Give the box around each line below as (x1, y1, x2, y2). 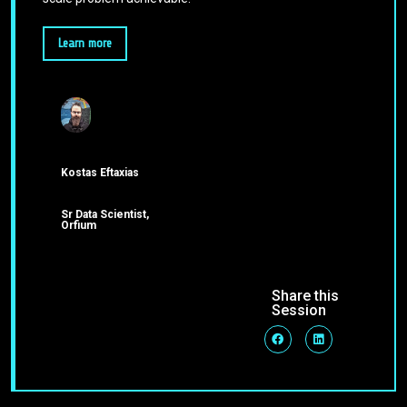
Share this (271, 287, 339, 305)
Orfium (61, 219, 96, 233)
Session (271, 302, 326, 320)
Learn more (58, 35, 112, 50)
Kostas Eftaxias (61, 166, 139, 180)
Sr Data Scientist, (61, 208, 149, 222)
